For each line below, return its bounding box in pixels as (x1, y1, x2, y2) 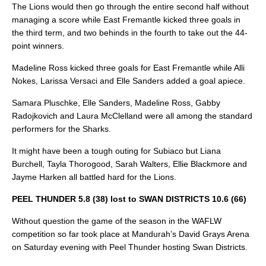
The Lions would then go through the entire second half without (12, 2, 249, 12)
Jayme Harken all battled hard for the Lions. (12, 172, 176, 182)
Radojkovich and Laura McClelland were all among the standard (12, 111, 252, 121)
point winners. (12, 41, 64, 51)
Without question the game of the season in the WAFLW (12, 216, 221, 226)
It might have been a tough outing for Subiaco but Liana (12, 146, 221, 156)
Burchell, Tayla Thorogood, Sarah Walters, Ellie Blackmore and (12, 159, 247, 169)
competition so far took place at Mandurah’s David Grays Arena (12, 229, 249, 239)
